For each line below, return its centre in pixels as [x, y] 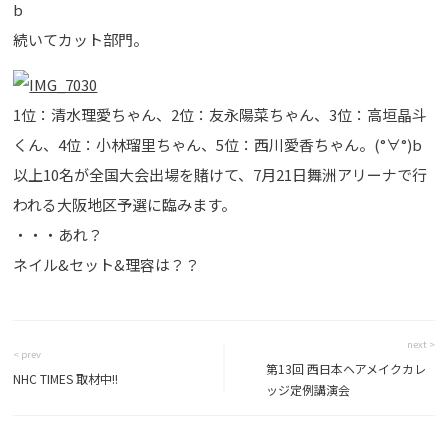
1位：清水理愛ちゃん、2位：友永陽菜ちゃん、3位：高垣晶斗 [220, 114]
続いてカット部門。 [81, 39]
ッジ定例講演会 [308, 389]
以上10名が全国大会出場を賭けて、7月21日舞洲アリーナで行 [220, 174]
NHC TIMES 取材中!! [66, 379]
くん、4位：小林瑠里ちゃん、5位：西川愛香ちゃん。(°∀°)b [218, 144]
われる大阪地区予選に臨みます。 [125, 204]
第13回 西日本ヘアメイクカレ [346, 368]
